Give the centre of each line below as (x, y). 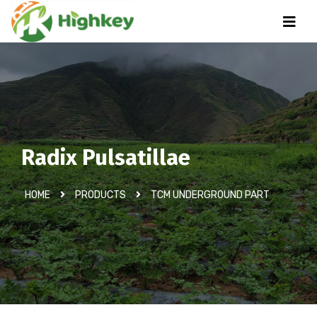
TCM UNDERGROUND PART (210, 195)
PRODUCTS (100, 195)
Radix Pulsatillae (106, 157)
